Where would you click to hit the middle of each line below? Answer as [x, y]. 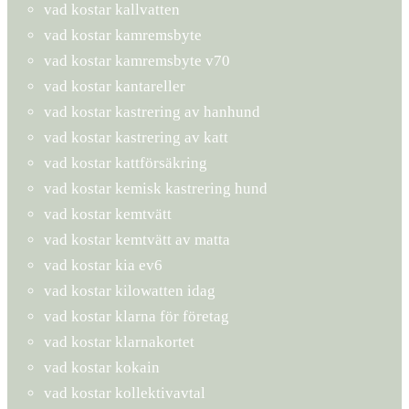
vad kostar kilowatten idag [130, 290]
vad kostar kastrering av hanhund [152, 111]
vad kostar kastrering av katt [136, 137]
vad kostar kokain [102, 367]
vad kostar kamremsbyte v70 [137, 60]
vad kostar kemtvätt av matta [137, 239]
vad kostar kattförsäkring [126, 163]
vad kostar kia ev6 [103, 265]
